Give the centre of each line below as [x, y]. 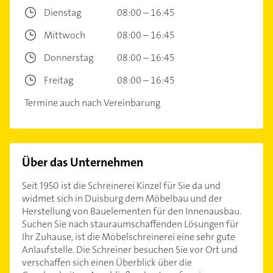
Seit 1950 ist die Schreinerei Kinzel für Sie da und [121, 185]
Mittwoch [65, 35]
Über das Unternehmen [83, 162]
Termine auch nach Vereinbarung [92, 102]
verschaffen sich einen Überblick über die [107, 262]
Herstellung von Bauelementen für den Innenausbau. [132, 211]
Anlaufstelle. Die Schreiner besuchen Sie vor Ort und [130, 249]
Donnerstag [69, 57]
